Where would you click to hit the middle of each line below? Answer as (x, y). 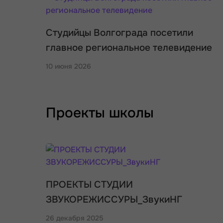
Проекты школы (100, 113)
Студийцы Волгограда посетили (119, 33)
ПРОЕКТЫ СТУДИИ (89, 185)
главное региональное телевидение (129, 48)
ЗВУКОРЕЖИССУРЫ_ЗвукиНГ (114, 200)
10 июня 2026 (68, 66)
